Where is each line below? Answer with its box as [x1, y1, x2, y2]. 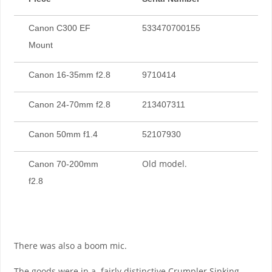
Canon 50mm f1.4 [28, 129, 98, 139]
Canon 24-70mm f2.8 [28, 100, 110, 109]
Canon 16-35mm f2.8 [28, 70, 110, 80]
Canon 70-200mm [28, 159, 98, 169]
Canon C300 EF [28, 23, 90, 33]
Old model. [141, 158, 187, 169]
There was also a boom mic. [13, 240, 127, 252]
